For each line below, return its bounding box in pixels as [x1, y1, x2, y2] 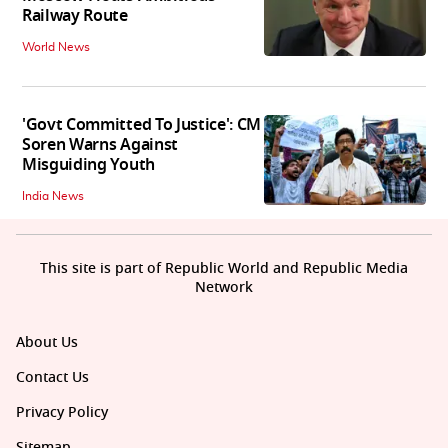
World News [22, 40, 90, 53]
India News [22, 189, 84, 202]
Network [195, 276, 253, 298]
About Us [16, 331, 78, 353]
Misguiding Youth [22, 152, 155, 177]
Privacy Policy [16, 401, 108, 423]
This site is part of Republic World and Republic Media [40, 257, 408, 279]
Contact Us [16, 366, 89, 388]
